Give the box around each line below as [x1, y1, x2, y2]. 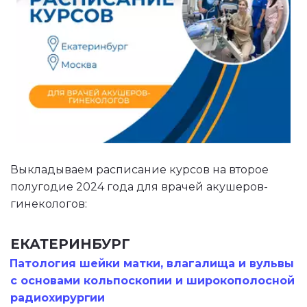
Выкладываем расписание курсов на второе [10, 163, 269, 176]
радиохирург [10, 291, 90, 304]
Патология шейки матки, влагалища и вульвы [10, 257, 295, 270]
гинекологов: [10, 197, 87, 210]
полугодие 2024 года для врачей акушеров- [10, 180, 268, 193]
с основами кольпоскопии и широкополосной [10, 274, 295, 287]
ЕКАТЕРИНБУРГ [10, 236, 130, 252]
